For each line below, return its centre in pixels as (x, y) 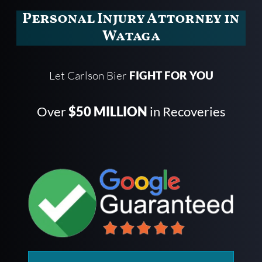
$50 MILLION (108, 112)
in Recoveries (186, 112)
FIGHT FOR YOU (171, 75)
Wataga (131, 37)
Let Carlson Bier (89, 76)
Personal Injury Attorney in (131, 19)
